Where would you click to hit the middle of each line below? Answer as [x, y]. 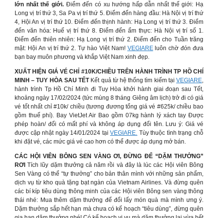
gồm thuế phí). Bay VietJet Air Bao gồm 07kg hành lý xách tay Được [109, 115]
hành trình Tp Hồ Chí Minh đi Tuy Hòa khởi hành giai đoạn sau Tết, [109, 89]
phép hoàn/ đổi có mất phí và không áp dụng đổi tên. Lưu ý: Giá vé [109, 124]
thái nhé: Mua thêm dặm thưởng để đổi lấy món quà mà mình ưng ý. [109, 200]
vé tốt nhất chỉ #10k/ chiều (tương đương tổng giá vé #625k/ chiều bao [109, 107]
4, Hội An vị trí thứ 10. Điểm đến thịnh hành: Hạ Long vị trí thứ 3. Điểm [109, 22]
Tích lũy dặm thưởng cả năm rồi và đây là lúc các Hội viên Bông [116, 165]
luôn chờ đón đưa [178, 48]
